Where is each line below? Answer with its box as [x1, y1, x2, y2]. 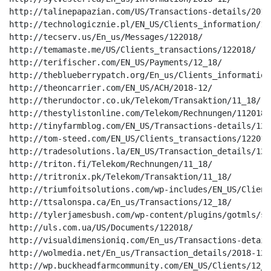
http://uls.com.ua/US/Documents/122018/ [9, 223, 193, 232]
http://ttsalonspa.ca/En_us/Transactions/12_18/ [9, 197, 232, 207]
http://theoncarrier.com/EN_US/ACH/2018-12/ [9, 83, 212, 93]
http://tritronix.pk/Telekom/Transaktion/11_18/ [9, 172, 232, 181]
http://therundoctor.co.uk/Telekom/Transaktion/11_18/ [9, 96, 261, 105]
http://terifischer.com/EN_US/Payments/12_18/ [9, 57, 222, 67]
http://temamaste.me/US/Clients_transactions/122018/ [9, 45, 256, 54]
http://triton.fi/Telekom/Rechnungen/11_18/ [9, 159, 212, 169]
